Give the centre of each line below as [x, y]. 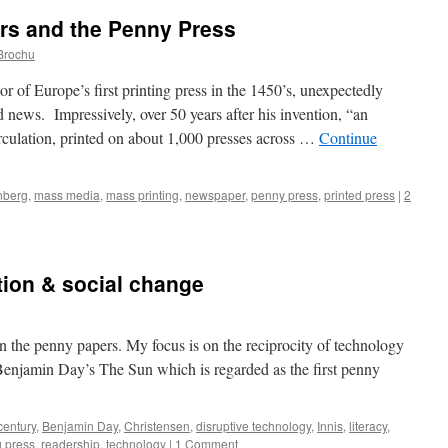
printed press [359, 194]
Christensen [157, 425]
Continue [348, 137]
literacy [368, 425]
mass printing [142, 194]
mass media [67, 194]
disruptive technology [253, 425]
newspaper [215, 194]
